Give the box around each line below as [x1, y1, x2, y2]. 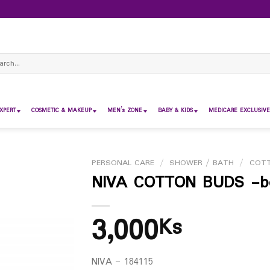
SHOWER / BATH [169, 157, 234, 169]
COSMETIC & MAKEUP [31, 106, 92, 115]
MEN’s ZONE [107, 106, 142, 115]
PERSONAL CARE [91, 157, 154, 169]
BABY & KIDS [158, 106, 193, 115]
